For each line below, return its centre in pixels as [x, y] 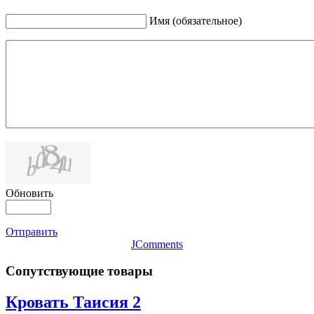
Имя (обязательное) [196, 20]
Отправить [32, 231]
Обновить [29, 193]
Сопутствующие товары [79, 271]
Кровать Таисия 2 [73, 302]
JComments [157, 244]
